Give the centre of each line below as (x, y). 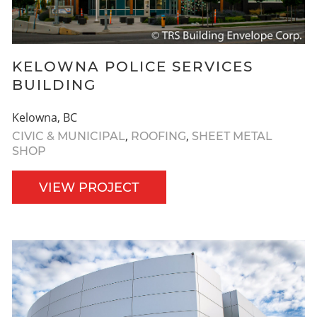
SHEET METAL (232, 136)
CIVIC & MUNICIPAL (69, 136)
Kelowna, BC (45, 117)
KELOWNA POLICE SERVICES (133, 66)
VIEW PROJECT (89, 187)
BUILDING (54, 85)
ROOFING (158, 136)
